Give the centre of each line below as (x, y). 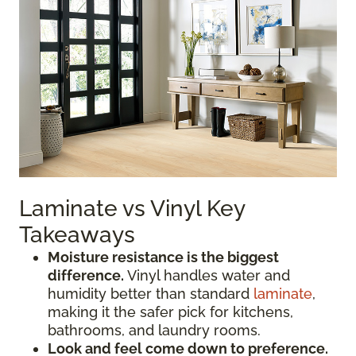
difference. (86, 275)
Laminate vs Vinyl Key (132, 209)
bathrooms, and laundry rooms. (154, 330)
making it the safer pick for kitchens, (170, 312)
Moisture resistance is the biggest (163, 257)
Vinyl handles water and (207, 275)
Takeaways (77, 235)
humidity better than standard (151, 294)
